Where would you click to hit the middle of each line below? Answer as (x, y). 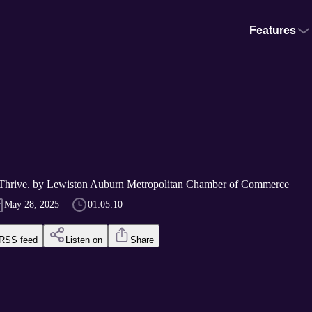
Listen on (84, 240)
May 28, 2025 (31, 205)
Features (273, 30)
